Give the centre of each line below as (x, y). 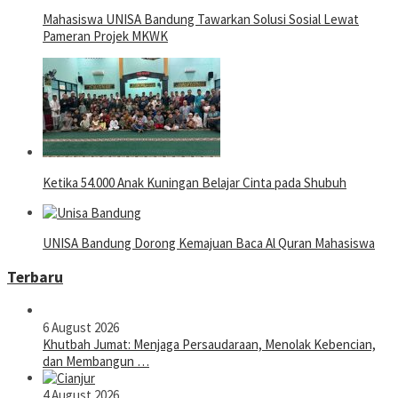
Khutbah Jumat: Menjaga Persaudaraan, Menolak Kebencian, (209, 345)
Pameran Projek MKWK (105, 36)
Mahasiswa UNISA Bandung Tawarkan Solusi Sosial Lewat (201, 20)
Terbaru (35, 277)
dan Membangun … (96, 362)
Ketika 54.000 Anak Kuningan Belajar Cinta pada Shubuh (195, 183)
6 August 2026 (81, 328)
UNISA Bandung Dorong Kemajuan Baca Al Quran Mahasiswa (209, 243)
